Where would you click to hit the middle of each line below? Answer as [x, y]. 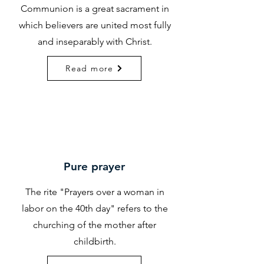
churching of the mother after [95, 225]
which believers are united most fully [95, 25]
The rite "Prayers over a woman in [95, 192]
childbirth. [95, 241]
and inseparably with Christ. [95, 42]
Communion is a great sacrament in [95, 9]
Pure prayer [94, 166]
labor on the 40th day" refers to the [95, 208]
